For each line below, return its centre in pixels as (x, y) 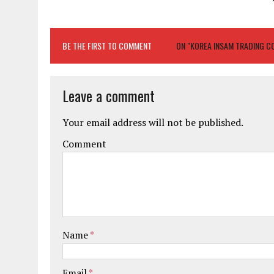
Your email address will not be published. (153, 122)
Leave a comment (109, 95)
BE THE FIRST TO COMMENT (107, 45)
